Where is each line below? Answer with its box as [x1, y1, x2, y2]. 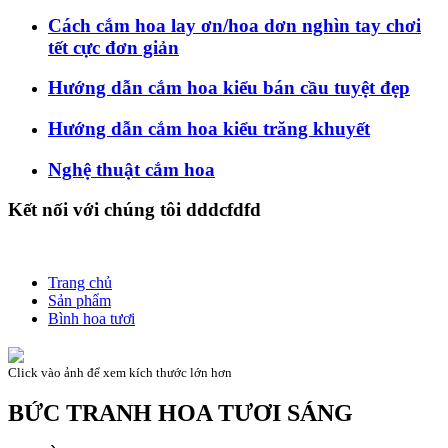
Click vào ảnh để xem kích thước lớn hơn [8, 364, 232, 380]
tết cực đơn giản [48, 36, 179, 58]
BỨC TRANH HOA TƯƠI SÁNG [8, 400, 353, 427]
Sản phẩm [48, 292, 111, 310]
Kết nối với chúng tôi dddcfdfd [8, 199, 261, 221]
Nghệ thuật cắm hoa [48, 158, 215, 180]
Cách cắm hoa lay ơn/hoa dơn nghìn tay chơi [48, 14, 421, 36]
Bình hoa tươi [48, 310, 135, 328]
